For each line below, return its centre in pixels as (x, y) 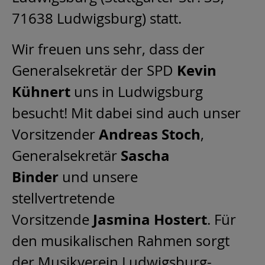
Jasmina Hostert (150, 220)
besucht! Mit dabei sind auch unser (126, 113)
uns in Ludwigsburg (138, 92)
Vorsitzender (55, 135)
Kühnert (43, 92)
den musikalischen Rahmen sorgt (121, 241)
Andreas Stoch (150, 135)
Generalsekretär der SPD (94, 71)
